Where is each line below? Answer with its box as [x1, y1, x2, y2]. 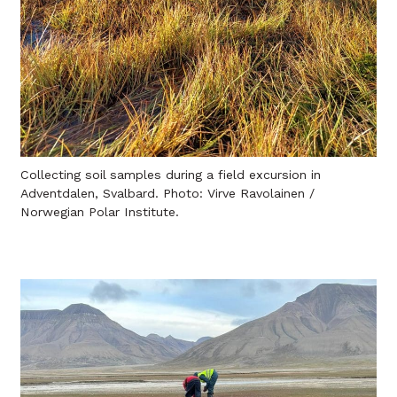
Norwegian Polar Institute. [20, 205, 179, 220]
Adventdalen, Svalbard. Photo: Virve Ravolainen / [20, 186, 315, 201]
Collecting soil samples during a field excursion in [20, 167, 321, 183]
